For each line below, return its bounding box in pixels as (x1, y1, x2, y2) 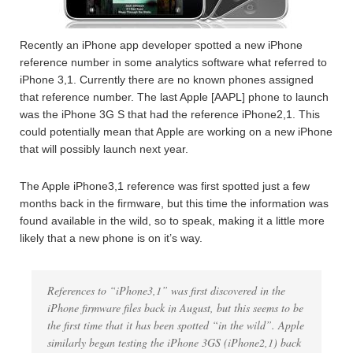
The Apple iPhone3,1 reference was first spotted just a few (20, 180, 310, 192)
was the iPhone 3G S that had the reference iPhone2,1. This (20, 108, 320, 121)
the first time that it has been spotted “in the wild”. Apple (47, 318, 304, 333)
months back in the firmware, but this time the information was (20, 197, 329, 210)
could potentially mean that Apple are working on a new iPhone (20, 125, 333, 138)
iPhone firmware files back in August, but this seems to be (47, 300, 303, 315)
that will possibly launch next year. (20, 143, 188, 155)
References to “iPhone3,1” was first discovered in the (47, 283, 285, 298)
